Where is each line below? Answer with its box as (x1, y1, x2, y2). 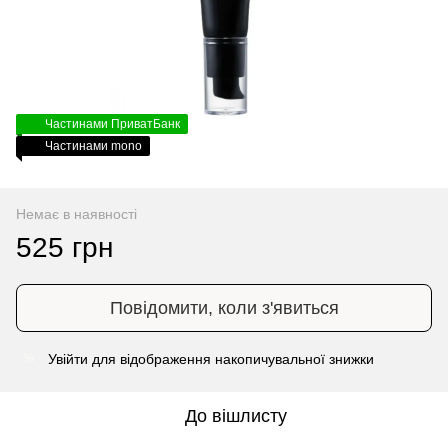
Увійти (48, 350, 88, 367)
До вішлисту (185, 405, 287, 426)
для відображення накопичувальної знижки (88, 350, 374, 367)
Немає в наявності (16, 205, 137, 222)
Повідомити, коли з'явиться (109, 297, 339, 318)
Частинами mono (45, 138, 142, 153)
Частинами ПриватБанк (45, 116, 180, 131)
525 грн (16, 231, 113, 263)
